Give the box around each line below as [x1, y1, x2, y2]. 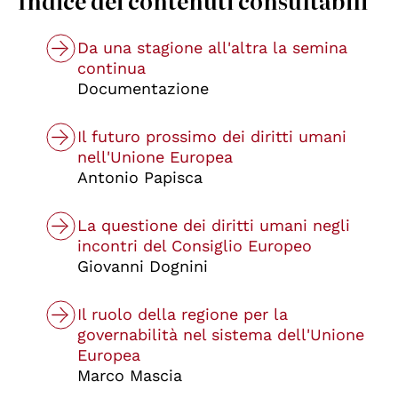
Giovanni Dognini [77, 257, 208, 276]
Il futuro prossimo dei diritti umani [77, 127, 346, 147]
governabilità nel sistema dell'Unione [77, 325, 364, 345]
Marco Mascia [77, 366, 182, 386]
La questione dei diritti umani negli [77, 216, 350, 235]
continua [77, 59, 146, 78]
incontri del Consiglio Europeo [77, 236, 312, 256]
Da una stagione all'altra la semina [77, 38, 347, 58]
